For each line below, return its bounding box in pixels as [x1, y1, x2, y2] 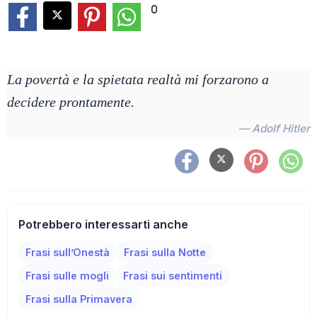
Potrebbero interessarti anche [18, 217, 188, 231]
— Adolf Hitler [238, 122, 310, 135]
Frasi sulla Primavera [25, 293, 132, 305]
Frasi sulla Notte [124, 246, 206, 258]
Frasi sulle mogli [25, 270, 109, 282]
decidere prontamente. [7, 94, 134, 110]
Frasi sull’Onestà [25, 246, 110, 258]
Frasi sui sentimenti [123, 270, 222, 282]
